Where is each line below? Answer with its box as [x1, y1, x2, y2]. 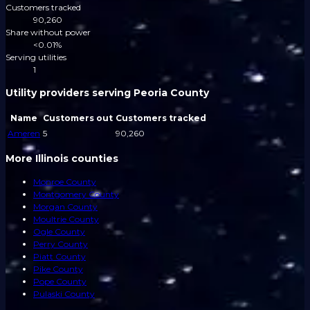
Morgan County [33, 201, 98, 212]
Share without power [6, 27, 91, 38]
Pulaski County [33, 289, 95, 300]
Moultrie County [33, 214, 99, 225]
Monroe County [33, 176, 96, 188]
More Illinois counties [6, 152, 118, 165]
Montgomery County [33, 189, 119, 200]
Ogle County [33, 226, 85, 237]
